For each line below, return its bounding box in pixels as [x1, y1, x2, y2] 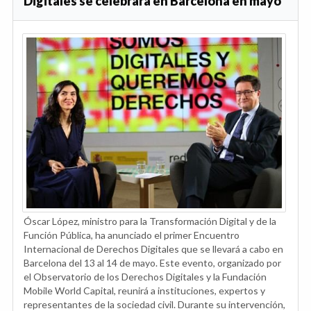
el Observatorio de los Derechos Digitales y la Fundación [24, 270, 267, 283]
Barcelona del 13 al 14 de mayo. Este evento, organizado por [24, 256, 281, 269]
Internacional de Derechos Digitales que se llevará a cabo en [24, 242, 283, 255]
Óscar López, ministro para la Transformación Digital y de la [24, 215, 276, 227]
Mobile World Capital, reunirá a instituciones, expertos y [24, 284, 265, 296]
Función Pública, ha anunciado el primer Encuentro [24, 228, 239, 241]
